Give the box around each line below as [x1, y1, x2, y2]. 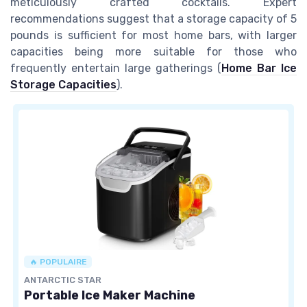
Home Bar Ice [221, 61, 297, 75]
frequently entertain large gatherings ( [10, 61, 221, 75]
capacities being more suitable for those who [10, 45, 297, 58]
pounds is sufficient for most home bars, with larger [10, 28, 297, 42]
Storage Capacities [10, 77, 116, 91]
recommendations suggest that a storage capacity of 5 [10, 12, 297, 25]
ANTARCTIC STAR [24, 274, 101, 285]
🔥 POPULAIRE [29, 256, 87, 267]
